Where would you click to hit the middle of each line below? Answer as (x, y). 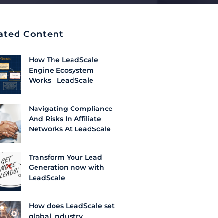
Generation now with (66, 167)
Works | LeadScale (61, 80)
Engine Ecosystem (61, 70)
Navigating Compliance (71, 108)
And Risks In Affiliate (65, 118)
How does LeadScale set (72, 206)
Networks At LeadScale (70, 129)
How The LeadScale (64, 60)
